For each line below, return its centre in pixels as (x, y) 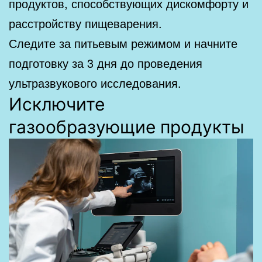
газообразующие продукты (127, 127)
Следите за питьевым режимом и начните (123, 43)
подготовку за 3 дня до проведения (106, 63)
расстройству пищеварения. (85, 23)
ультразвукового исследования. (95, 82)
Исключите (57, 104)
